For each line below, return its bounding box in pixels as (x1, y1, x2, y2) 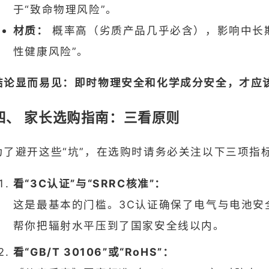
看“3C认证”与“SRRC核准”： (13, 177, 167, 190)
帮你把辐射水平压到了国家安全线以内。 (13, 219, 225, 232)
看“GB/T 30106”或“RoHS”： (13, 246, 175, 259)
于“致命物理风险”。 (13, 2, 118, 16)
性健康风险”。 (13, 44, 89, 58)
